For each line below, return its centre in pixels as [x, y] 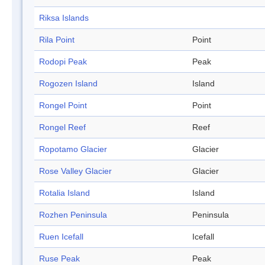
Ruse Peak [59, 259]
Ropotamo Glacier [73, 149]
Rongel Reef [62, 127]
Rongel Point [63, 106]
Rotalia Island [64, 193]
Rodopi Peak [63, 62]
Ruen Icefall [61, 237]
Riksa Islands [64, 18]
